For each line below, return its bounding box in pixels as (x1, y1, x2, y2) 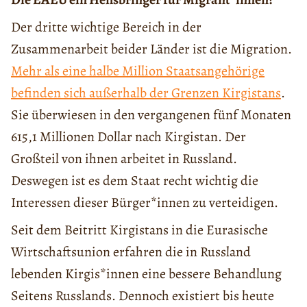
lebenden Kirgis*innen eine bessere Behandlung (11, 264, 282, 283)
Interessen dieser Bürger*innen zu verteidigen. (11, 193, 278, 212)
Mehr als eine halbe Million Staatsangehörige (11, 61, 265, 80)
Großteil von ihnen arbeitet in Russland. (11, 149, 237, 168)
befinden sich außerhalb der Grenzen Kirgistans (11, 83, 281, 102)
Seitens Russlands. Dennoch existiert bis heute (11, 286, 274, 305)
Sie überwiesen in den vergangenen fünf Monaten (11, 105, 291, 124)
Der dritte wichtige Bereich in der (11, 17, 201, 36)
